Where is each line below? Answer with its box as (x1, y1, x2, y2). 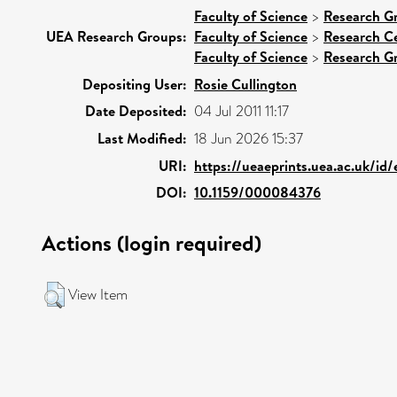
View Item (68, 284, 128, 305)
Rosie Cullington (194, 74, 297, 94)
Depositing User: (82, 74, 187, 94)
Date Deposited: (85, 100, 187, 121)
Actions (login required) (42, 227, 261, 258)
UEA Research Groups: (46, 26, 187, 46)
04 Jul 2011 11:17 (194, 100, 289, 121)
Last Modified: (97, 128, 187, 148)
